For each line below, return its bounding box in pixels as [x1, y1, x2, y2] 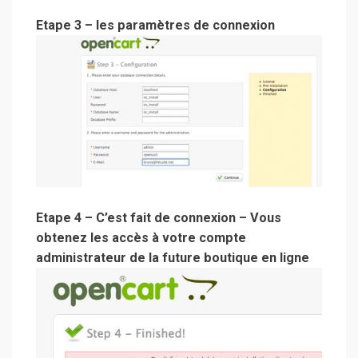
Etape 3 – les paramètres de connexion [36, 17, 275, 33]
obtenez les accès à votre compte [36, 230, 246, 245]
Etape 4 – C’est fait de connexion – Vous [36, 210, 281, 225]
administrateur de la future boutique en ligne [36, 250, 309, 265]
